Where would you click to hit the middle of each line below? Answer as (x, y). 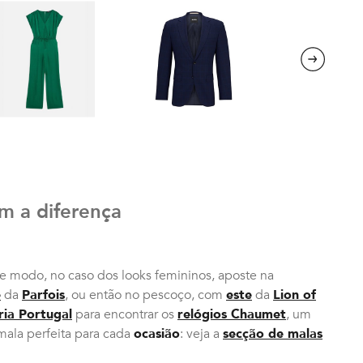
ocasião (157, 333)
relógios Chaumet (232, 314)
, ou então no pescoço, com (145, 295)
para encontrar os (125, 314)
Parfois (43, 295)
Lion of (295, 295)
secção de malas (273, 333)
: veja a (201, 333)
